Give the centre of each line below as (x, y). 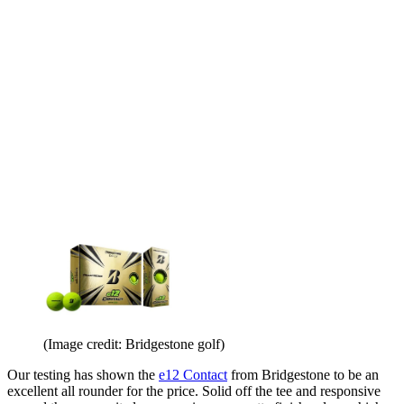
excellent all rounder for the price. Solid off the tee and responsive (194, 391)
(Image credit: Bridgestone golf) (134, 344)
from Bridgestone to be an (303, 375)
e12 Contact (193, 375)
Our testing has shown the (83, 375)
